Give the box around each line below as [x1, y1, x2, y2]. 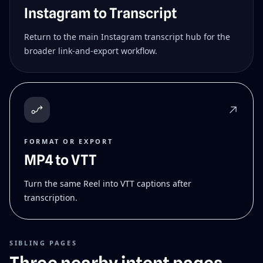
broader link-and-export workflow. [24, 45, 157, 57]
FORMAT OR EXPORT [24, 137, 113, 146]
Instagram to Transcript [24, 5, 177, 22]
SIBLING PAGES [9, 238, 77, 248]
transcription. [24, 192, 77, 204]
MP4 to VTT [24, 151, 97, 169]
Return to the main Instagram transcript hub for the [24, 31, 230, 43]
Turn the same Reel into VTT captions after [24, 178, 191, 190]
